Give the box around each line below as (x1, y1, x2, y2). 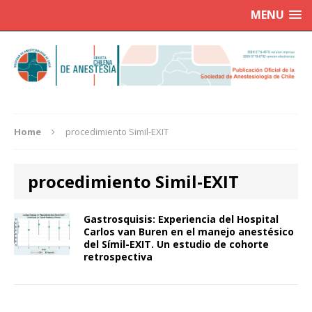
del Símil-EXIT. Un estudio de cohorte (84, 237, 269, 251)
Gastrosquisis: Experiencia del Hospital (84, 212, 279, 226)
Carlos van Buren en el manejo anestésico (84, 225, 294, 239)
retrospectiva (84, 250, 153, 264)
